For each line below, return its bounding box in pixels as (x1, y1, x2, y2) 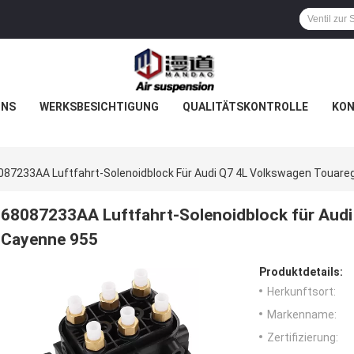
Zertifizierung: (267, 331, 338, 345)
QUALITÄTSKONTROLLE (182, 100, 308, 113)
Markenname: (267, 308, 337, 322)
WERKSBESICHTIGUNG (39, 100, 159, 113)
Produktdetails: (259, 265, 343, 279)
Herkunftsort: (267, 285, 336, 299)
